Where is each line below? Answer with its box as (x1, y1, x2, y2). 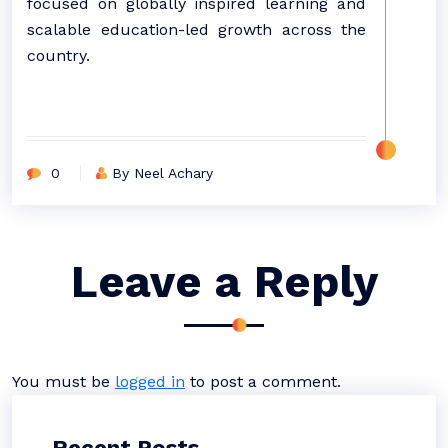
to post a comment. (185, 372, 341, 391)
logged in (115, 372, 185, 391)
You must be (12, 372, 115, 391)
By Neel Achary (112, 165, 213, 181)
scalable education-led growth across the (27, 20, 366, 39)
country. (27, 46, 90, 65)
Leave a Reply (70, 255, 378, 308)
